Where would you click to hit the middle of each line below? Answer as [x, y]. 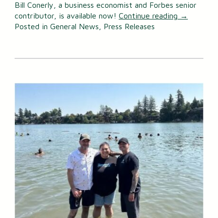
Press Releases [129, 27]
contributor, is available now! [67, 16]
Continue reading [149, 16]
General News [74, 27]
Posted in [32, 27]
